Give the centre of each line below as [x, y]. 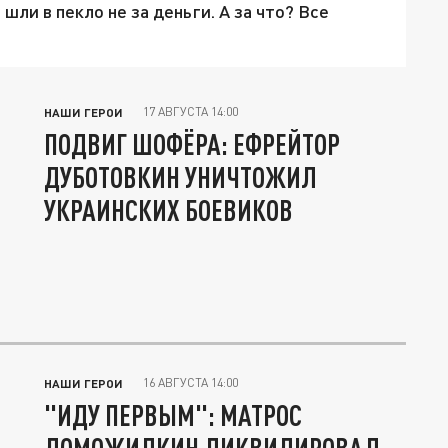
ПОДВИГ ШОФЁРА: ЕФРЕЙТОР [192, 144]
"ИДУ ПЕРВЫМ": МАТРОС [173, 415]
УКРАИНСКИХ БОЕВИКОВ [168, 210]
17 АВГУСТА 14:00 [190, 112]
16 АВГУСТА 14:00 [190, 383]
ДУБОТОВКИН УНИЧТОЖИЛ [180, 177]
